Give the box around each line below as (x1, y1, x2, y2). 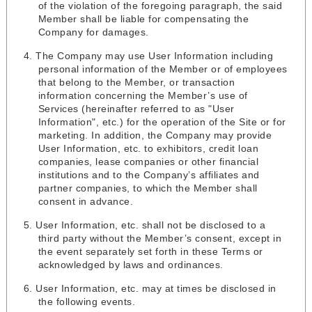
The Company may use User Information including (36, 50, 274, 62)
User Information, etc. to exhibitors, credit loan (38, 143, 259, 155)
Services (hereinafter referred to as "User (38, 103, 235, 115)
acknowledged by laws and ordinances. (38, 259, 224, 271)
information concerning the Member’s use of (38, 90, 248, 102)
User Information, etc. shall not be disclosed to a (36, 219, 266, 231)
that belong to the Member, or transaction (38, 77, 235, 88)
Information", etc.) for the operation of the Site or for (38, 116, 286, 128)
